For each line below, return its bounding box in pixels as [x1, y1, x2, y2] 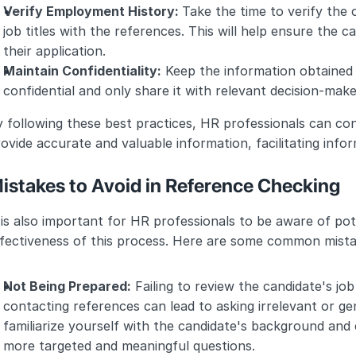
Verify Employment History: [3, 3, 182, 19]
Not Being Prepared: [3, 278, 131, 294]
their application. [3, 43, 106, 59]
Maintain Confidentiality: [3, 63, 161, 79]
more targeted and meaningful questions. [3, 338, 255, 354]
